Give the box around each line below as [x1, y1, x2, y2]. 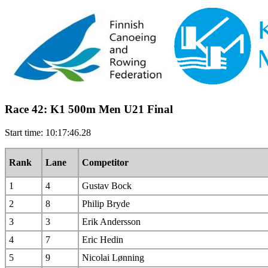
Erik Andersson [82, 217, 141, 227]
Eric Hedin [82, 234, 123, 245]
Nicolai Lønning [82, 252, 144, 263]
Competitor [82, 157, 129, 168]
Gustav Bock [82, 181, 132, 191]
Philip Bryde [82, 199, 130, 209]
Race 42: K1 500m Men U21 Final [5, 103, 173, 116]
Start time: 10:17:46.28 [5, 127, 91, 138]
